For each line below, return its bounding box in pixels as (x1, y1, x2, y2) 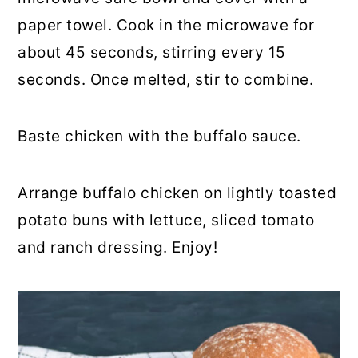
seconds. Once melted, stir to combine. (18, 70, 314, 89)
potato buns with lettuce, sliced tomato (18, 211, 315, 229)
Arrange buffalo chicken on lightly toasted (18, 184, 337, 202)
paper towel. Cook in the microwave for (18, 16, 315, 34)
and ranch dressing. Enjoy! (18, 238, 218, 257)
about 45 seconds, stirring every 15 (18, 43, 286, 62)
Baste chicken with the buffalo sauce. (18, 127, 301, 145)
